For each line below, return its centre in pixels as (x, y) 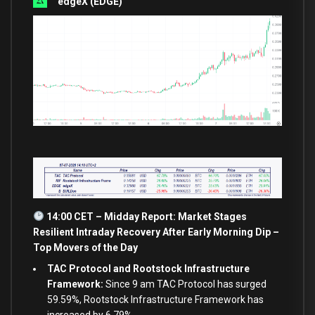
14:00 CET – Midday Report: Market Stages (145, 216)
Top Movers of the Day (85, 247)
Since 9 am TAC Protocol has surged (185, 284)
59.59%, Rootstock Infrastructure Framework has (155, 300)
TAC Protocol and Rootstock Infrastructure (148, 269)
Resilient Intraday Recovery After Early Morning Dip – (156, 232)
